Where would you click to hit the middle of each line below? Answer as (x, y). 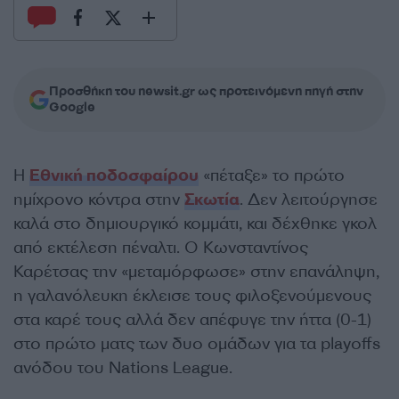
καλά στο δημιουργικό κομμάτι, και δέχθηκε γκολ (195, 224)
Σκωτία (212, 199)
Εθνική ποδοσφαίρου (114, 175)
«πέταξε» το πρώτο (272, 175)
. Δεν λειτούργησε (309, 199)
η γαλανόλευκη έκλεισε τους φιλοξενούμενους (192, 296)
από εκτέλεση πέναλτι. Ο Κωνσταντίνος (161, 248)
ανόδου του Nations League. (123, 368)
